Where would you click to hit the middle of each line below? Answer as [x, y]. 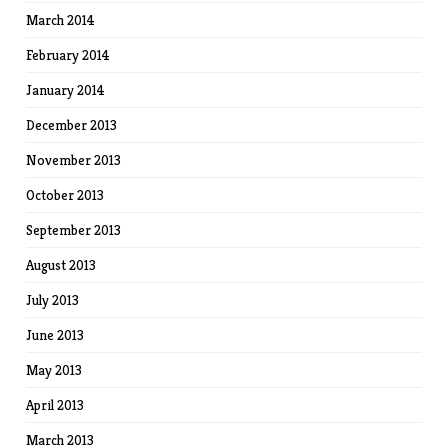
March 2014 [61, 20]
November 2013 [74, 160]
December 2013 [72, 125]
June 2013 [55, 335]
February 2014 [68, 55]
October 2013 [65, 195]
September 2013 [74, 230]
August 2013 [61, 265]
